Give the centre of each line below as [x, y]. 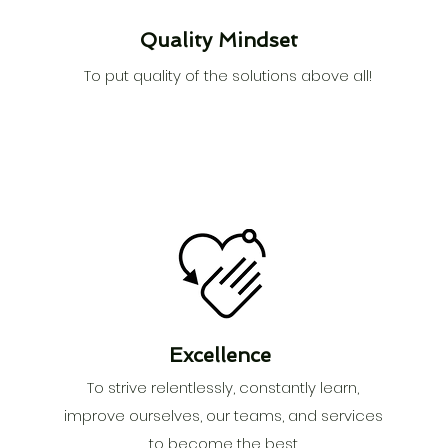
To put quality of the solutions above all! [227, 75]
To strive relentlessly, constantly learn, [223, 387]
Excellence [220, 355]
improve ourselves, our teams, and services [223, 415]
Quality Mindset [218, 40]
